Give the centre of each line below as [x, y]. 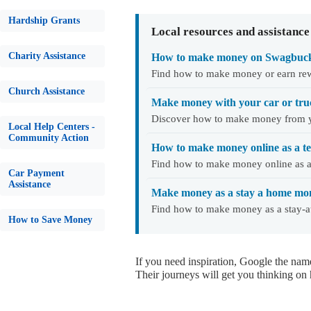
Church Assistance [47, 91]
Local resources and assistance [230, 32]
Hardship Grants [44, 20]
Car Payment [36, 173]
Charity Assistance [47, 56]
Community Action [49, 138]
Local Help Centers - [52, 127]
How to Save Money [50, 220]
